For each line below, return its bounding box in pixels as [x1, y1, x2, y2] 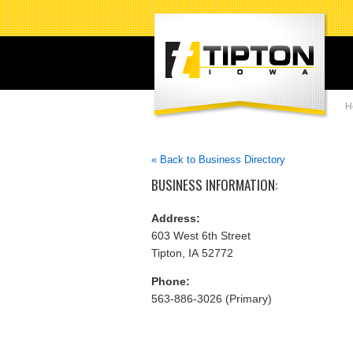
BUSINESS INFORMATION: [151, 175, 277, 195]
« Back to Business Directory [151, 154, 285, 165]
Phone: [151, 274, 190, 288]
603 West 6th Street [151, 229, 251, 242]
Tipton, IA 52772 [151, 246, 233, 259]
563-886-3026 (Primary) [151, 292, 272, 305]
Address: [151, 211, 200, 225]
